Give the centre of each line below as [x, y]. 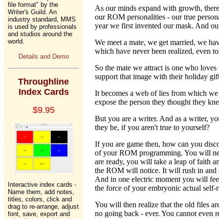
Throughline [44, 82]
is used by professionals [42, 27]
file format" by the [33, 5]
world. [16, 41]
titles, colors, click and [40, 199]
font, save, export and [39, 214]
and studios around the [40, 34]
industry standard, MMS [42, 19]
